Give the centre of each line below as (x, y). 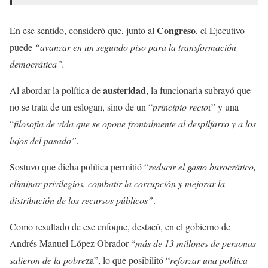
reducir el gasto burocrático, (202, 166)
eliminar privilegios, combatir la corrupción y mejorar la (117, 183)
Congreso (176, 30)
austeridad (124, 90)
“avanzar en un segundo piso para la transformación (135, 47)
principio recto (180, 106)
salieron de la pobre (48, 260)
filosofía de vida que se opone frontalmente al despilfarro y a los (135, 123)
